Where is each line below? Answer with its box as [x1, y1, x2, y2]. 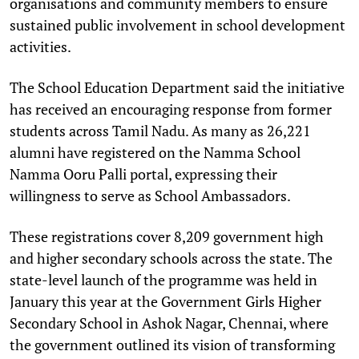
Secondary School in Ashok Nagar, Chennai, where [10, 313, 329, 333]
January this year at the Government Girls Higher [10, 291, 321, 311]
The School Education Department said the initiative [10, 77, 345, 97]
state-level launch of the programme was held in [10, 269, 317, 289]
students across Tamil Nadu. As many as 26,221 [10, 120, 311, 140]
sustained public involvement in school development [10, 14, 345, 34]
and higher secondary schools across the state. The [10, 248, 333, 268]
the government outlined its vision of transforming [10, 334, 335, 354]
